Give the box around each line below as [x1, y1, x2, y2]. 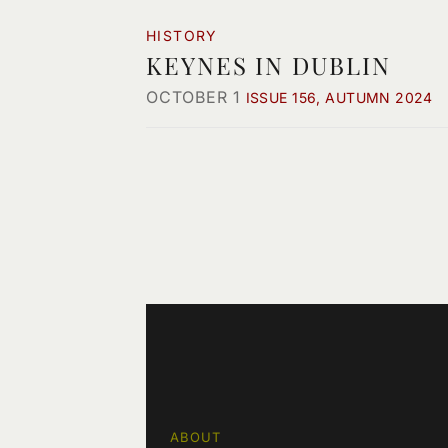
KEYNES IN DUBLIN [146, 49, 391, 81]
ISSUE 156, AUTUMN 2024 [245, 89, 433, 106]
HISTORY [146, 27, 218, 44]
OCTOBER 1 [146, 87, 242, 107]
